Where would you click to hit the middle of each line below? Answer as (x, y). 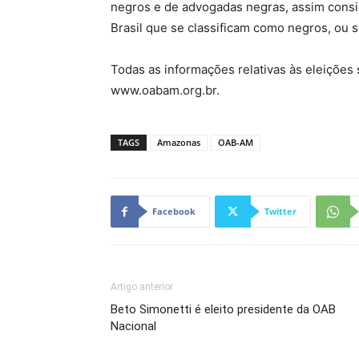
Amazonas (179, 142)
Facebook (174, 211)
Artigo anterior (142, 287)
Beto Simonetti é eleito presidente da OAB (223, 309)
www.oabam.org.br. (165, 90)
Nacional (133, 326)
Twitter (280, 211)
